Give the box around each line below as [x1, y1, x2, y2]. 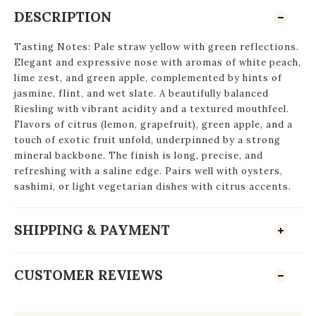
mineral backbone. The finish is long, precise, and [14, 150, 263, 162]
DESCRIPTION [14, 8, 111, 25]
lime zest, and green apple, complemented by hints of [14, 72, 282, 84]
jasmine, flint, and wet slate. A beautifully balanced [14, 87, 269, 99]
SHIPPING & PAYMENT [14, 221, 170, 238]
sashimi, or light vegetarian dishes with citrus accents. [14, 181, 291, 193]
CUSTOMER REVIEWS [14, 267, 163, 284]
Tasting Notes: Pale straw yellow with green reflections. [14, 41, 299, 53]
